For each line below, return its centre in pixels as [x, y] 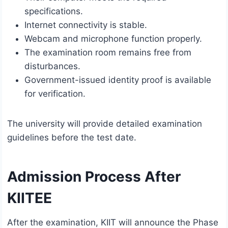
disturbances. [52, 66]
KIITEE [30, 198]
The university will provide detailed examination [105, 124]
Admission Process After [94, 177]
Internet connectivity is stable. [86, 25]
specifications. [54, 11]
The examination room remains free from [108, 53]
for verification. [55, 94]
